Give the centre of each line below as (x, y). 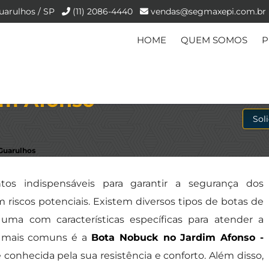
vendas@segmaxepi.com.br (209, 11)
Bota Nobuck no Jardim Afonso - (175, 237)
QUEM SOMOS (214, 40)
